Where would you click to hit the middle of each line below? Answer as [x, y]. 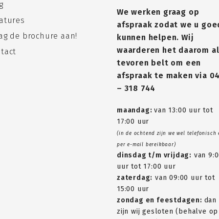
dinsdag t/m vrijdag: [154, 155]
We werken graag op [158, 12]
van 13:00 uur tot [184, 110]
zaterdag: [135, 178]
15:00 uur [133, 189]
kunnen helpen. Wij [155, 38]
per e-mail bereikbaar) [146, 145]
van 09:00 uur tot [184, 178]
